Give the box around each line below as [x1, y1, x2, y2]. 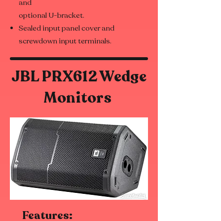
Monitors [43, 88, 115, 109]
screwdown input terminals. [19, 36, 111, 46]
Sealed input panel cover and [19, 23, 114, 34]
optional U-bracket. [19, 10, 84, 21]
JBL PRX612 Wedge [11, 67, 147, 87]
